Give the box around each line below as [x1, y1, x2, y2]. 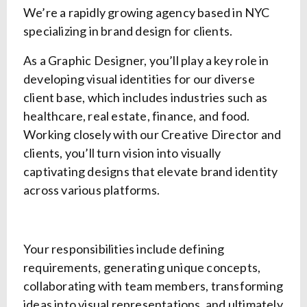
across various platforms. [23, 182, 160, 198]
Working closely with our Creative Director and [23, 127, 282, 143]
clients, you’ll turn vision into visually [23, 145, 221, 161]
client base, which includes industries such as [23, 90, 268, 106]
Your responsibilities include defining [23, 241, 225, 257]
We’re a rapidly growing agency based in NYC [23, 5, 270, 21]
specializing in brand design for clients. [23, 23, 233, 39]
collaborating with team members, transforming [23, 278, 284, 294]
